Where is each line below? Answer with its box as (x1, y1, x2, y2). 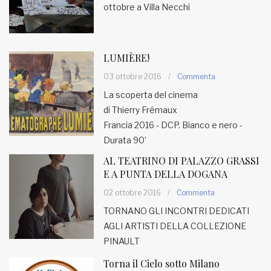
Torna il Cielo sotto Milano (103, 257, 220, 270)
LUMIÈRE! (103, 51, 149, 64)
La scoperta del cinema (103, 90, 198, 100)
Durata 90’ (103, 135, 146, 145)
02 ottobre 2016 (103, 188, 161, 197)
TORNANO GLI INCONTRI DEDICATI (103, 206, 249, 216)
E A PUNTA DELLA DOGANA (103, 168, 227, 180)
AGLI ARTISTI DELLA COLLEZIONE (103, 221, 246, 231)
